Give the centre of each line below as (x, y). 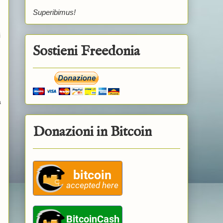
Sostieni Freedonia (86, 52)
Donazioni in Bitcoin (92, 132)
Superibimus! (54, 12)
